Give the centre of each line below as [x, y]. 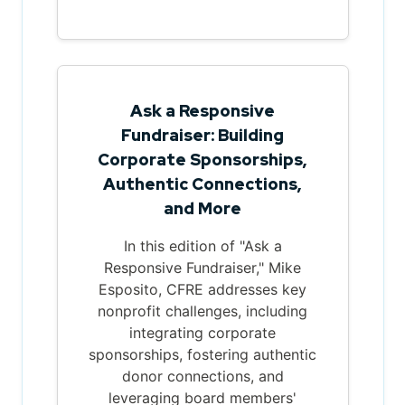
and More [202, 208]
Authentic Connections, [202, 184]
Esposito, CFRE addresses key [202, 289]
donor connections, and [202, 376]
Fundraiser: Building [202, 135]
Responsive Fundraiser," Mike [202, 267]
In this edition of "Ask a [202, 245]
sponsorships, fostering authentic [202, 354]
